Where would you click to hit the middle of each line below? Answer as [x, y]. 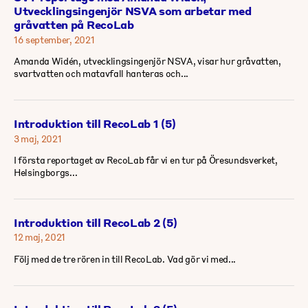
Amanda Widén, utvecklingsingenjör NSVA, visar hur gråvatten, [147, 60]
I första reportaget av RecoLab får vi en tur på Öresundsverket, [146, 159]
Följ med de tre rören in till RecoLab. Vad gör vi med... [125, 258]
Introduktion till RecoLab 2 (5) [96, 222]
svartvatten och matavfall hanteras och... [101, 73]
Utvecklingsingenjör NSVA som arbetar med [133, 11]
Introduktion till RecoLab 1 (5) [95, 124]
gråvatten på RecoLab [74, 25]
